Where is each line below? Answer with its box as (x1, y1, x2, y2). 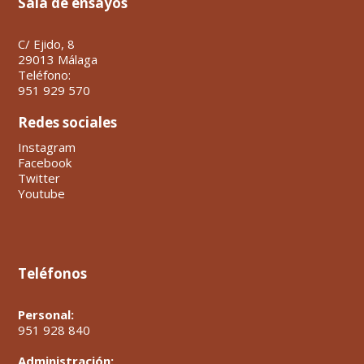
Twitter (18, 170, 61, 187)
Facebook (18, 154, 72, 171)
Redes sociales (18, 113, 118, 132)
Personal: (18, 306, 75, 323)
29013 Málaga (18, 51, 98, 68)
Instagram (18, 139, 76, 156)
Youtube (18, 185, 66, 202)
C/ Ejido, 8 (18, 36, 76, 53)
